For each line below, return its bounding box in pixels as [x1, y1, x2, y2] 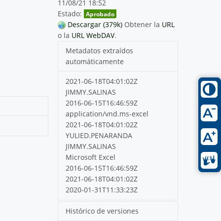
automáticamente [66, 56, 124, 66]
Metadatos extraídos [66, 45, 134, 55]
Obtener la [124, 19, 162, 29]
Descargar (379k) [68, 19, 123, 29]
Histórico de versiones [66, 206, 139, 216]
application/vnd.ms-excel [66, 109, 149, 118]
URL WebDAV [72, 30, 115, 40]
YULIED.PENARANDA [66, 130, 133, 140]
